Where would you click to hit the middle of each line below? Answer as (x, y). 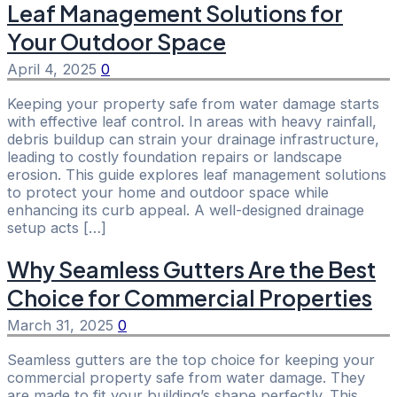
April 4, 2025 (54, 69)
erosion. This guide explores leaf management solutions (197, 175)
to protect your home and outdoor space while (168, 193)
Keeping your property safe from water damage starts (193, 104)
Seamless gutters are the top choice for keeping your (191, 360)
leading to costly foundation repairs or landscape (175, 157)
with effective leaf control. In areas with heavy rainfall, (192, 122)
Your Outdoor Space (117, 41)
